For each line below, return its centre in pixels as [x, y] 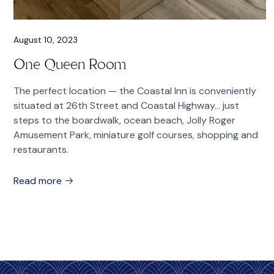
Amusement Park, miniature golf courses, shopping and [136, 135]
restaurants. [41, 150]
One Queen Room [70, 65]
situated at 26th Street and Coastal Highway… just [126, 106]
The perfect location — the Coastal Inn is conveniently [135, 91]
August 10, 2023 [46, 40]
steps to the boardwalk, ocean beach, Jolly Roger [124, 120]
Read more [39, 181]
